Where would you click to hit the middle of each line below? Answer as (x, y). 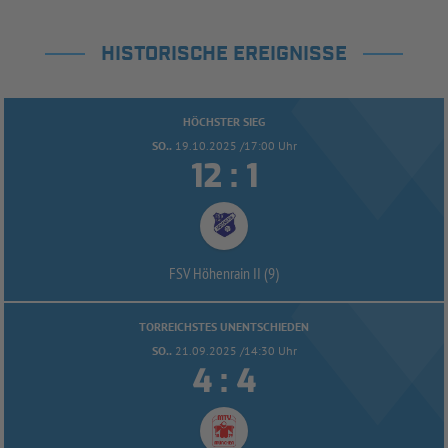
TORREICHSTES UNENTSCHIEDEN (224, 327)
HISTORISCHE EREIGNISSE (224, 54)
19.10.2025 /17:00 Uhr (235, 146)
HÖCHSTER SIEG (224, 122)
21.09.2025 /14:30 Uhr (235, 351)
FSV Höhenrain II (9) (224, 273)
